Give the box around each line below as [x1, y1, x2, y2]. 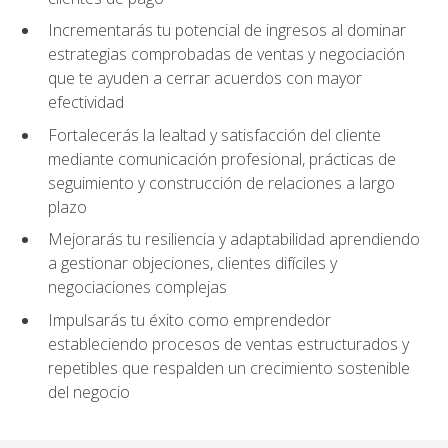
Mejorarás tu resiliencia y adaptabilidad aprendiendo [48, 228, 420, 251]
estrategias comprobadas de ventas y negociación [48, 43, 405, 66]
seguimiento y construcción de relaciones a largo [48, 171, 395, 194]
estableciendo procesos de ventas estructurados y [48, 333, 409, 356]
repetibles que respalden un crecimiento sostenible [48, 357, 410, 380]
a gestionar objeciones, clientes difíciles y [48, 252, 337, 275]
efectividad [48, 91, 124, 114]
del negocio [48, 381, 130, 404]
